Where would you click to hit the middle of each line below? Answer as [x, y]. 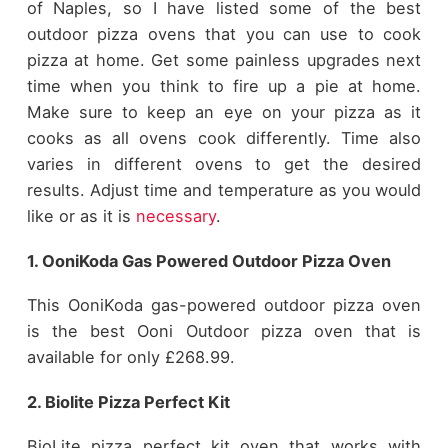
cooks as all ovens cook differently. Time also [224, 138]
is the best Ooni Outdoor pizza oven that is [224, 331]
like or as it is [81, 216]
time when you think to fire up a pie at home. [224, 86]
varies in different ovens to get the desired [224, 164]
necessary [175, 216]
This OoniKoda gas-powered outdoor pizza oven [224, 305]
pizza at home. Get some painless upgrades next [224, 60]
